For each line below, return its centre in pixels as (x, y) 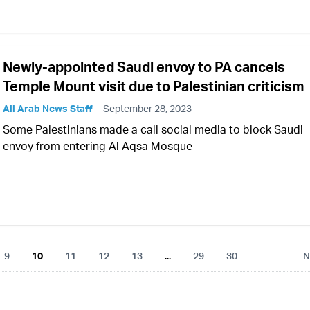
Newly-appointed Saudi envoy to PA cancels (144, 67)
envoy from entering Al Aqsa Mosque (98, 146)
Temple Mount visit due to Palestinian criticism (154, 86)
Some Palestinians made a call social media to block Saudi (153, 130)
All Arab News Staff (48, 109)
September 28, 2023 (147, 109)
